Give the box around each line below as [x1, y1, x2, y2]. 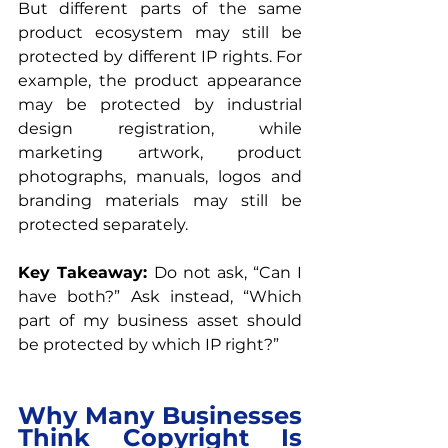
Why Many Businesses [18, 400, 302, 430]
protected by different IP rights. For [18, 46, 302, 66]
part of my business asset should [18, 310, 302, 330]
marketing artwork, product [18, 142, 302, 162]
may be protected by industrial [18, 94, 302, 114]
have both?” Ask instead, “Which [18, 286, 302, 306]
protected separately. [18, 214, 188, 234]
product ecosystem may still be [18, 22, 302, 42]
